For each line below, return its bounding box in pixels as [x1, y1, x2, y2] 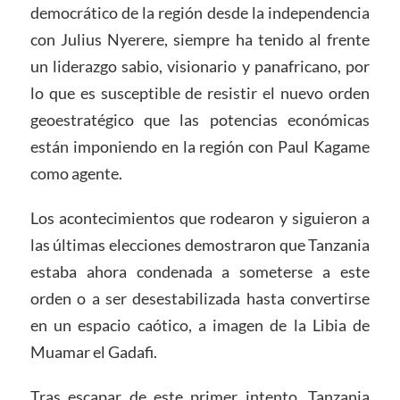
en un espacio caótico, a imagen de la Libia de [29, 315, 371, 336]
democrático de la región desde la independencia [29, 3, 371, 23]
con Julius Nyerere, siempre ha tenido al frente [29, 29, 371, 50]
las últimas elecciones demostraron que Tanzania [29, 235, 371, 255]
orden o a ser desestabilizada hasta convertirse [29, 288, 371, 309]
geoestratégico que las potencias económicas [29, 110, 371, 130]
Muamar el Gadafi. [29, 342, 157, 362]
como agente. [29, 163, 122, 184]
